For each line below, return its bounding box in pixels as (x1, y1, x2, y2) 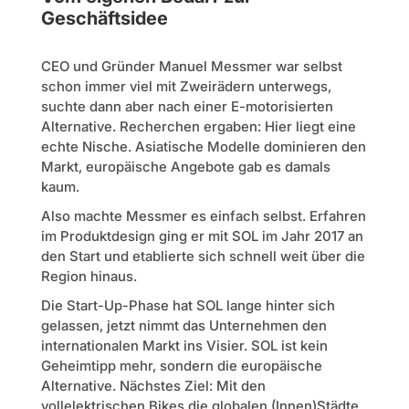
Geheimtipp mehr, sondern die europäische (40, 357, 322, 375)
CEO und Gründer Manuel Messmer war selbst (40, 58, 342, 76)
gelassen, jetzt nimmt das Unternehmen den (40, 317, 327, 335)
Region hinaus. (40, 267, 137, 286)
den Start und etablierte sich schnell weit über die (40, 247, 365, 266)
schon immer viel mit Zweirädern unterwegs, (40, 78, 331, 96)
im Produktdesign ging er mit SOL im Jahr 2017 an (40, 227, 363, 246)
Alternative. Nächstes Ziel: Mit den (40, 377, 266, 395)
